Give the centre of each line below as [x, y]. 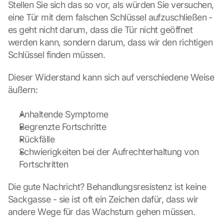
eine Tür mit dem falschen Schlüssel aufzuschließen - [110, 17]
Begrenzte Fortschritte [63, 127]
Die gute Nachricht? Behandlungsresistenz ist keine [107, 187]
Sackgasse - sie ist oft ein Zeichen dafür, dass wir [103, 199]
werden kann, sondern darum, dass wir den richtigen [110, 42]
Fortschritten [43, 164]
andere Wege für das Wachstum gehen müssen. [102, 212]
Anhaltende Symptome [64, 114]
